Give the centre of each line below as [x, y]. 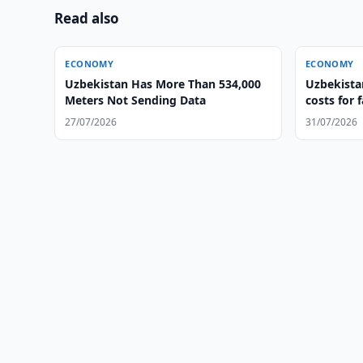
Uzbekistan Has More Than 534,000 [163, 84]
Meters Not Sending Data [136, 100]
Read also [87, 18]
